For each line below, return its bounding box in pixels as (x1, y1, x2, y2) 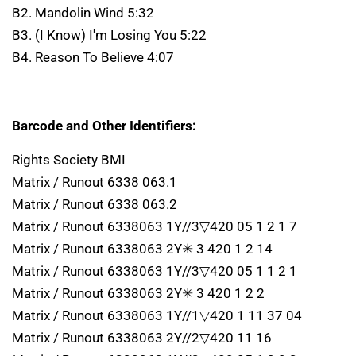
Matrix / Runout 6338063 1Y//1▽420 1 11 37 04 (12, 307, 302, 323)
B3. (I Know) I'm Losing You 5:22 (12, 26, 207, 43)
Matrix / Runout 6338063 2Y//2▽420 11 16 (12, 329, 272, 346)
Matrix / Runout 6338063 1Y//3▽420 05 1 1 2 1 (12, 262, 297, 279)
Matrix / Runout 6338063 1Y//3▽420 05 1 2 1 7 (12, 218, 297, 234)
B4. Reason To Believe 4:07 (12, 48, 174, 65)
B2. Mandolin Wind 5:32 (12, 4, 154, 21)
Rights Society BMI (12, 151, 126, 168)
